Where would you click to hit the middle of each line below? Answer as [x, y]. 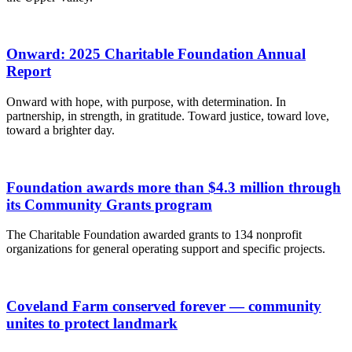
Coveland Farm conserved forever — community [164, 306]
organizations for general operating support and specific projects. [166, 249]
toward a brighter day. [60, 130]
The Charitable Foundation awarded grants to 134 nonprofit [154, 235]
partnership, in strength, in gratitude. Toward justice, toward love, [168, 116]
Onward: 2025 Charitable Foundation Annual [156, 54]
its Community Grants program [109, 204]
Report [29, 71]
